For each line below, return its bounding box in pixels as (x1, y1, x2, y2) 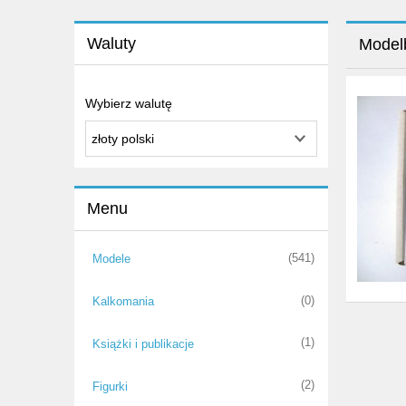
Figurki (92, 379, 128, 393)
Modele (92, 252, 130, 266)
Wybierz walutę (85, 96, 172, 111)
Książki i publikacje (92, 336, 194, 351)
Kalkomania (92, 295, 154, 309)
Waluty (86, 34, 136, 53)
